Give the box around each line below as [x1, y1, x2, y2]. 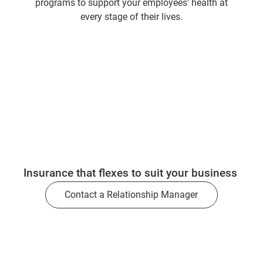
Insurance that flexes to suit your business [23, 167, 240, 180]
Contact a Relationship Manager [65, 189, 198, 200]
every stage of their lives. [80, 11, 183, 22]
